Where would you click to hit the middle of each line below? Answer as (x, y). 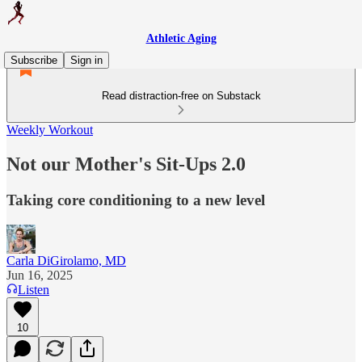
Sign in (86, 60)
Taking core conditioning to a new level (136, 200)
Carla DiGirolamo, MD (66, 260)
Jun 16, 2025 (40, 275)
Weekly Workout (50, 130)
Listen (34, 289)
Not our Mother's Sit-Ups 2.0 (126, 164)
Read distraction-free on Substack (181, 96)
